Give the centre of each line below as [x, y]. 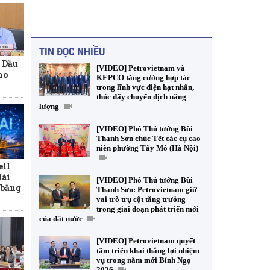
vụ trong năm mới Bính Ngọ [144, 260]
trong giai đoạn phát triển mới [148, 209]
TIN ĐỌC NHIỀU [72, 51]
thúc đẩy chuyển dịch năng [141, 97]
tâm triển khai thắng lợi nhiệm [148, 250]
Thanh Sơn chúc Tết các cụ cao [149, 138]
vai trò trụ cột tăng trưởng [141, 199]
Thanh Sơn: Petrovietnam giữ [147, 190]
